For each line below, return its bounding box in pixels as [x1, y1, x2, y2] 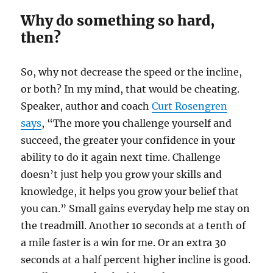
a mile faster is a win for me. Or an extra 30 [21, 236, 227, 249]
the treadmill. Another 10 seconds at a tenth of [21, 219, 246, 232]
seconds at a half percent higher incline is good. [21, 253, 251, 266]
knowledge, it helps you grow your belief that [21, 185, 239, 197]
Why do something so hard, [21, 11, 216, 29]
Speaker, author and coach [21, 99, 152, 112]
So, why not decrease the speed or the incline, [21, 65, 243, 78]
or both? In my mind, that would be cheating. [21, 82, 240, 95]
